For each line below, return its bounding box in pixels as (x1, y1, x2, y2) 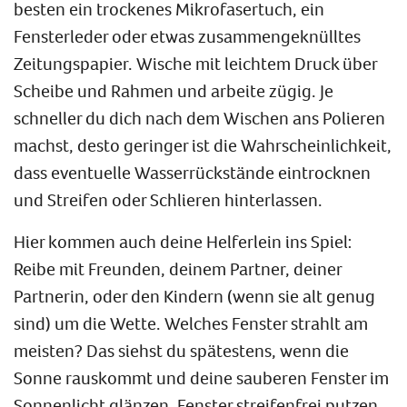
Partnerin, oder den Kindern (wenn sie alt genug (14, 283, 375, 307)
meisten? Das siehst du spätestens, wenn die (14, 338, 349, 362)
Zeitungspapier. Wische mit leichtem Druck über (14, 51, 377, 74)
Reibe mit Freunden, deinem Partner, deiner (14, 256, 342, 280)
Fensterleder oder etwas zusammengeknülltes (14, 24, 361, 47)
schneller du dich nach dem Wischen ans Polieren (14, 105, 385, 129)
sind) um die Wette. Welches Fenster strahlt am (14, 311, 368, 334)
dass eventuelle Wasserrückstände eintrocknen (14, 160, 371, 184)
